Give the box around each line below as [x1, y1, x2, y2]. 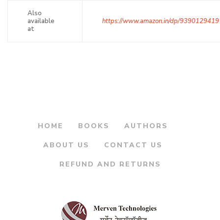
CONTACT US [104, 140, 163, 150]
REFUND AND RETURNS [59, 159, 161, 169]
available [27, 16, 55, 26]
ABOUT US [43, 140, 89, 150]
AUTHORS [124, 121, 168, 131]
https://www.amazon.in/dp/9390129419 [102, 16, 219, 26]
